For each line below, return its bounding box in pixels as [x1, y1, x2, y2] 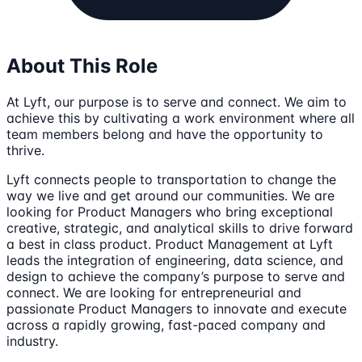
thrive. [6, 141, 44, 158]
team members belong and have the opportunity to [6, 125, 323, 142]
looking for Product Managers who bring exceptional [6, 203, 333, 220]
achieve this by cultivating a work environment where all [6, 109, 355, 126]
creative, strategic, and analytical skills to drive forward [6, 219, 353, 236]
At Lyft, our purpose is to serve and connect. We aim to [6, 93, 347, 110]
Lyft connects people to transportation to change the [6, 170, 336, 187]
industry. [6, 332, 58, 349]
